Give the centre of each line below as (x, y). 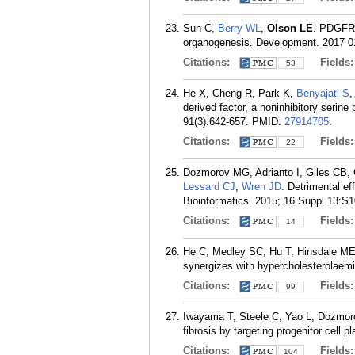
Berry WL (239, 28)
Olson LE (290, 28)
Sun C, (200, 28)
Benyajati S (323, 93)
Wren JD (261, 187)
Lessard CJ (209, 187)
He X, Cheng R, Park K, (240, 93)
